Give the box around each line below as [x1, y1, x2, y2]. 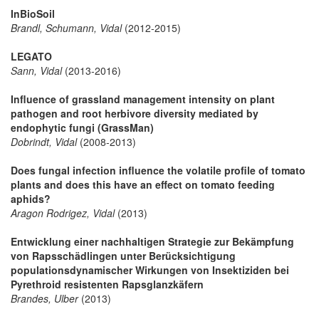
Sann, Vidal [11, 63, 62, 78]
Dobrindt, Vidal [11, 134, 77, 149]
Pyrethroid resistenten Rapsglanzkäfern [11, 276, 204, 291]
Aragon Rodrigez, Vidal [11, 205, 115, 220]
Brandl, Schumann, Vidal [11, 20, 122, 35]
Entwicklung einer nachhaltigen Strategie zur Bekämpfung [11, 234, 294, 249]
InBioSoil [11, 6, 55, 21]
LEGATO [11, 48, 52, 63]
